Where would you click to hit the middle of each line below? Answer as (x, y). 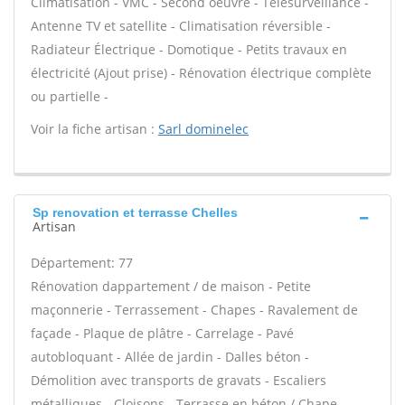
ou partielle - (70, 96)
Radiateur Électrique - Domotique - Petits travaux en (189, 49)
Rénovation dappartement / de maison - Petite (171, 286)
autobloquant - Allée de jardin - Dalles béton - (170, 357)
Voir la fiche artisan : (94, 129)
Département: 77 (82, 263)
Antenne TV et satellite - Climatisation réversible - (181, 26)
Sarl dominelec (203, 129)
